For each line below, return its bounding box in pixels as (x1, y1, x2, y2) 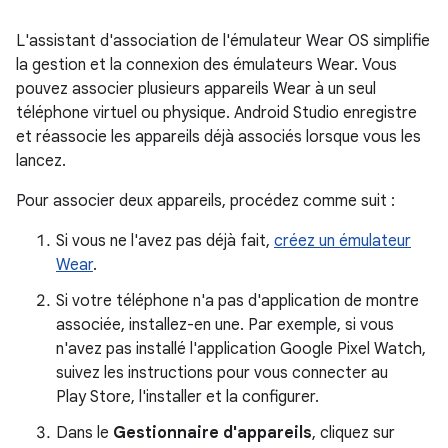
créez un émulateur (274, 231, 411, 251)
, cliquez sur (312, 423, 395, 443)
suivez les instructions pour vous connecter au (56, 363, 388, 383)
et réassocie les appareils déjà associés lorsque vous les (16, 127, 421, 147)
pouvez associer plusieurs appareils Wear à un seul (16, 79, 376, 99)
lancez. (16, 151, 66, 171)
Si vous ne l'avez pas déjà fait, (56, 231, 274, 251)
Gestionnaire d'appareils (113, 423, 312, 443)
